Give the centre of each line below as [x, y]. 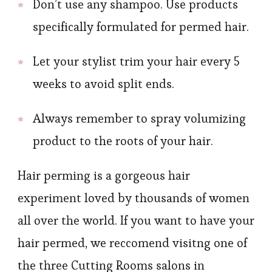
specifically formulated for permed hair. [141, 27]
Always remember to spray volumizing [139, 118]
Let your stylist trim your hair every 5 [136, 61]
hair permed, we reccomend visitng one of [132, 243]
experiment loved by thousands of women [134, 198]
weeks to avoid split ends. [104, 84]
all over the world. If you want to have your [136, 220]
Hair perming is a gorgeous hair [104, 175]
